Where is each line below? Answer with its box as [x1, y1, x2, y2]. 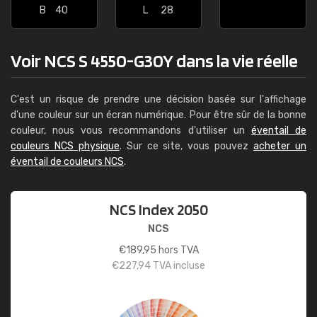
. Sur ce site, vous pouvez [119, 140, 254, 152]
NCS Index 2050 [109, 200, 208, 219]
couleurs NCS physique [11, 140, 120, 152]
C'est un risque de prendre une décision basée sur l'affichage [11, 93, 306, 105]
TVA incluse [151, 260, 205, 272]
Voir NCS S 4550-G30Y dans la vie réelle [11, 50, 298, 71]
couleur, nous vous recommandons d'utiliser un [11, 125, 251, 137]
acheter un [253, 140, 307, 152]
